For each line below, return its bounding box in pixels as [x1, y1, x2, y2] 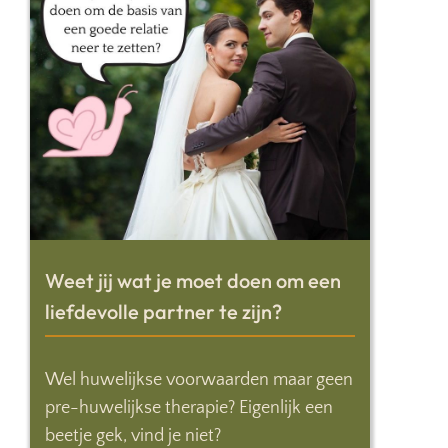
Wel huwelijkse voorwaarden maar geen [45, 370, 353, 390]
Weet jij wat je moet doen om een [45, 268, 341, 293]
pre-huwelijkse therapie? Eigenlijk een [45, 398, 333, 418]
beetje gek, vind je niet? [45, 426, 221, 446]
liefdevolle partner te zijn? [45, 299, 282, 324]
